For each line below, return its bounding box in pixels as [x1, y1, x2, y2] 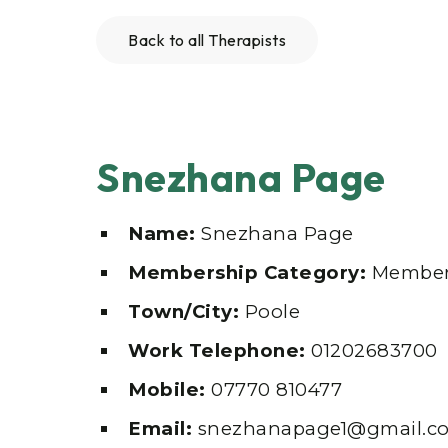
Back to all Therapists [128, 30, 286, 51]
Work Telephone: [128, 339, 311, 363]
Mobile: [128, 378, 211, 402]
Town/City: [128, 300, 245, 324]
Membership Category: [128, 261, 372, 285]
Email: [128, 417, 198, 441]
